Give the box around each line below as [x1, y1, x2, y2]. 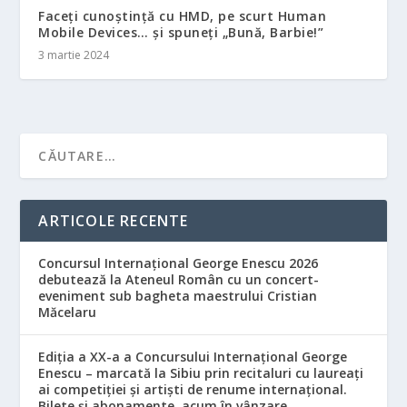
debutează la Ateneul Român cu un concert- [38, 271, 320, 289]
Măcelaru [38, 303, 97, 322]
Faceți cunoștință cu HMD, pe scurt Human [38, 7, 327, 25]
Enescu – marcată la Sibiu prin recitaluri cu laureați [38, 364, 364, 382]
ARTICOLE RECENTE [38, 211, 189, 232]
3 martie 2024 [38, 47, 110, 64]
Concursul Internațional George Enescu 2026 [38, 254, 319, 273]
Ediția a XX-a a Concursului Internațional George [38, 348, 348, 366]
